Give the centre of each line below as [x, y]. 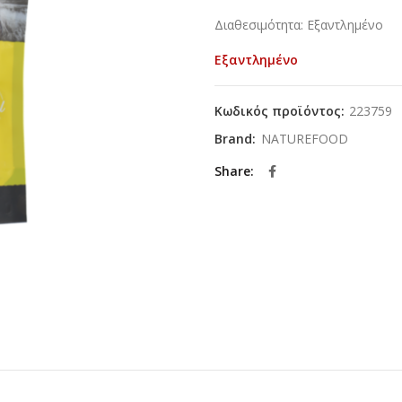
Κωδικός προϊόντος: [281, 111]
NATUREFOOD [305, 139]
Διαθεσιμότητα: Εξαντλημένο [299, 25]
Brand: [237, 139]
